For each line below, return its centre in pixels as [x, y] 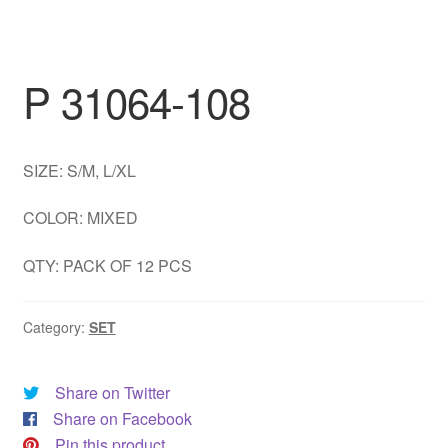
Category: [55, 326]
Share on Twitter [112, 392]
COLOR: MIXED [80, 218]
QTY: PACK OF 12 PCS [107, 266]
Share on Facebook [122, 418]
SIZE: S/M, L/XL [79, 170]
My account [63, 72]
